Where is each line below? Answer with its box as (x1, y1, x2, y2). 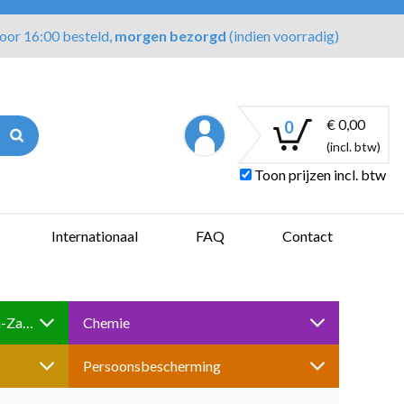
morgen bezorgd (114, 27, 226, 44)
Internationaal (51, 227, 138, 244)
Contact (282, 227, 333, 244)
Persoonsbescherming (83, 357, 221, 374)
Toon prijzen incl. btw (251, 166, 386, 184)
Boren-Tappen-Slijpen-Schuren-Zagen (23, 314, 33, 331)
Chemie (83, 314, 130, 331)
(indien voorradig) (225, 27, 339, 44)
